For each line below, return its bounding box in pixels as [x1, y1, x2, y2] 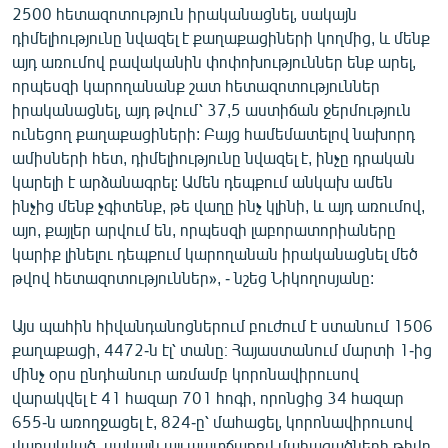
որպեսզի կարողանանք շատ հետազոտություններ [12, 75, 380, 95]
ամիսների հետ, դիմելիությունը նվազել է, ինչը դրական [12, 147, 415, 167]
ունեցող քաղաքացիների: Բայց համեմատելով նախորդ [12, 123, 415, 143]
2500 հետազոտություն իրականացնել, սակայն [12, 3, 357, 23]
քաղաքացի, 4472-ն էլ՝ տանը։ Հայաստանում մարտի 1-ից [12, 339, 432, 359]
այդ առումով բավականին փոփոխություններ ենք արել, [12, 51, 416, 71]
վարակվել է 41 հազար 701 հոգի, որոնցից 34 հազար [12, 387, 404, 407]
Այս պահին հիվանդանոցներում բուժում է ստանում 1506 [12, 315, 433, 335]
